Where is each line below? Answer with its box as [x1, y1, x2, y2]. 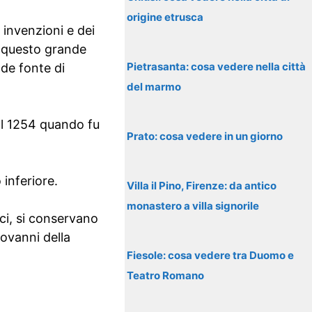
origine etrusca [127, 10, 204, 24]
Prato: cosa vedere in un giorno [127, 130, 283, 143]
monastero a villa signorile [127, 199, 260, 212]
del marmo [127, 80, 182, 93]
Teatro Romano [127, 269, 205, 282]
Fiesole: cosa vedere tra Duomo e [127, 249, 295, 262]
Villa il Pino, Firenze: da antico [127, 179, 277, 192]
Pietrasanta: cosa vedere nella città [127, 60, 306, 73]
